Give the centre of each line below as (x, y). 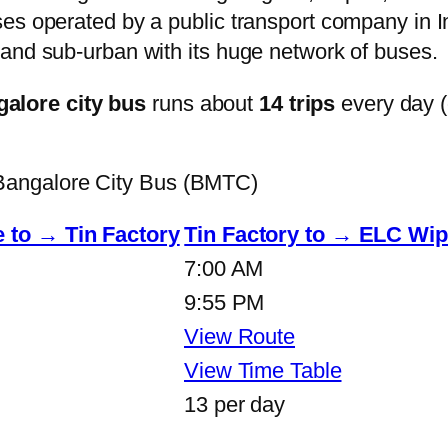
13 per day (234, 404)
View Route (239, 336)
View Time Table (263, 370)
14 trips (297, 103)
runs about (203, 103)
